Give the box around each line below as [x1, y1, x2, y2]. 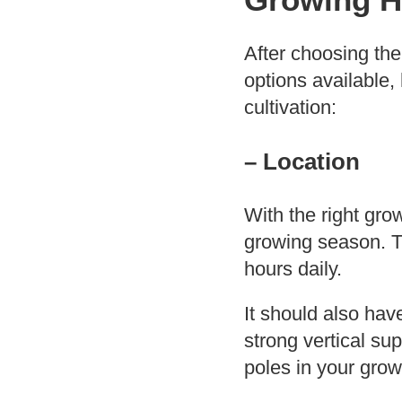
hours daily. [244, 258, 342, 280]
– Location [244, 148, 360, 175]
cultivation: [244, 96, 336, 118]
